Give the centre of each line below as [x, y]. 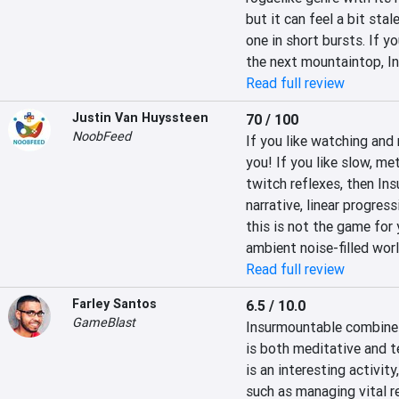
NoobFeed [102, 136]
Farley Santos [114, 304]
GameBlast [104, 322]
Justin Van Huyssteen [140, 118]
